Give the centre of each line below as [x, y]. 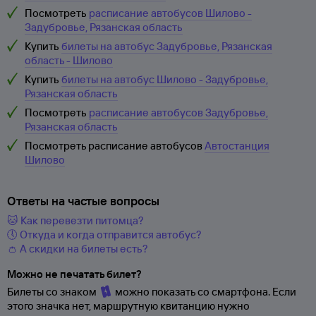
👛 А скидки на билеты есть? [78, 249]
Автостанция [237, 146]
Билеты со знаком [53, 292]
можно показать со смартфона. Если [205, 292]
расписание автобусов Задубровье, [178, 113]
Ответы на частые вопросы [83, 201]
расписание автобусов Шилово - [170, 13]
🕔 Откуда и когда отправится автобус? [104, 235]
